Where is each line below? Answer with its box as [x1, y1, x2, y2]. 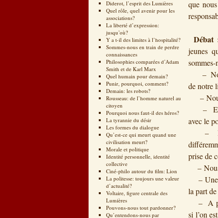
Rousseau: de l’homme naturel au [106, 94, 181, 102]
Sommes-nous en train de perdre [106, 43, 179, 51]
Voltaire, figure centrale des [106, 189, 167, 197]
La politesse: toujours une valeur [106, 175, 179, 182]
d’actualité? [106, 182, 132, 189]
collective [106, 160, 127, 167]
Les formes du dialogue [106, 124, 159, 131]
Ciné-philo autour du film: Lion [106, 167, 177, 175]
